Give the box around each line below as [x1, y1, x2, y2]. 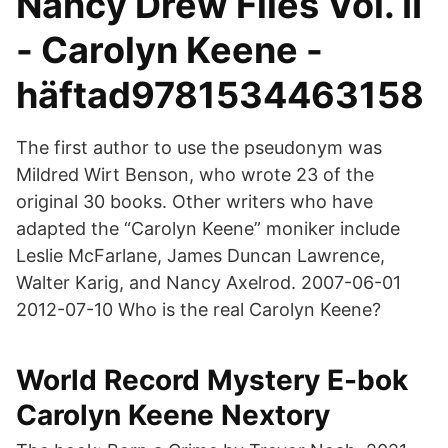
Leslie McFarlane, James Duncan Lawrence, [16, 245, 385, 266]
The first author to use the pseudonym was [16, 137, 382, 158]
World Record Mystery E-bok [16, 363, 408, 397]
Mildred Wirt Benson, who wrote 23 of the [16, 164, 374, 185]
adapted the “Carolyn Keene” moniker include [16, 218, 400, 239]
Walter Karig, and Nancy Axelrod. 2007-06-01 [16, 272, 401, 293]
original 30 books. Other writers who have [16, 191, 373, 212]
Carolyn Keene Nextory [16, 398, 330, 432]
